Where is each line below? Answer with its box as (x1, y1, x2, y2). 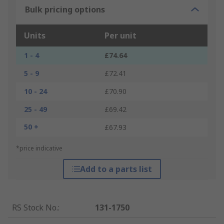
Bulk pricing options (25, 4, 105, 15)
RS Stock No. (12, 202, 58, 213)
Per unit (104, 30, 136, 41)
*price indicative (16, 144, 62, 153)
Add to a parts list (79, 163, 152, 175)
